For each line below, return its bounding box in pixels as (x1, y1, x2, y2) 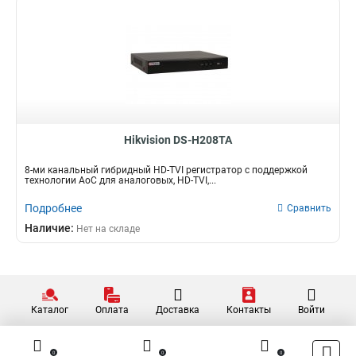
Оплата (95, 304, 129, 315)
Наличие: (25, 222, 76, 234)
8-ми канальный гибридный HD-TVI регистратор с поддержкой (25, 164, 308, 176)
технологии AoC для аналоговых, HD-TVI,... (25, 175, 216, 186)
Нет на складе (76, 223, 140, 234)
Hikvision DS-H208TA (124, 133, 232, 146)
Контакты (226, 304, 271, 315)
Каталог (31, 304, 68, 315)
